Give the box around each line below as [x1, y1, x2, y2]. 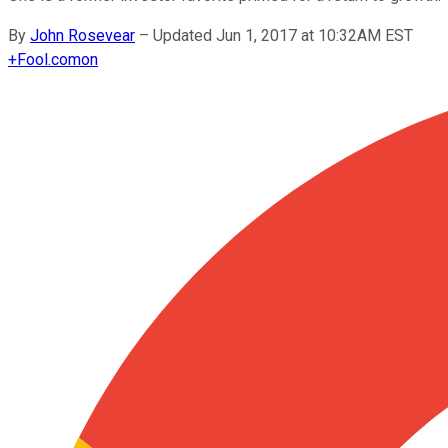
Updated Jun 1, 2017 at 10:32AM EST [153, 25, 413, 45]
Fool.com [17, 49, 81, 69]
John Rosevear [30, 25, 135, 45]
